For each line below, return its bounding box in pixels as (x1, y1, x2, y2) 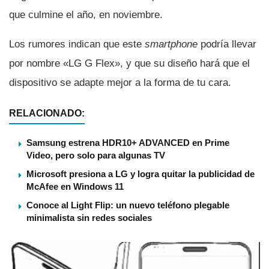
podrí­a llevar (198, 38, 256, 50)
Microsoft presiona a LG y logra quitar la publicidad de (26, 168, 255, 179)
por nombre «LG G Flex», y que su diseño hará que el (9, 57, 250, 69)
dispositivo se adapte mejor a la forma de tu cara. (9, 76, 231, 88)
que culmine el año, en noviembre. (9, 8, 163, 20)
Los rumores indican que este (9, 38, 145, 50)
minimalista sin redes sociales (26, 212, 152, 223)
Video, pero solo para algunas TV (26, 150, 165, 160)
